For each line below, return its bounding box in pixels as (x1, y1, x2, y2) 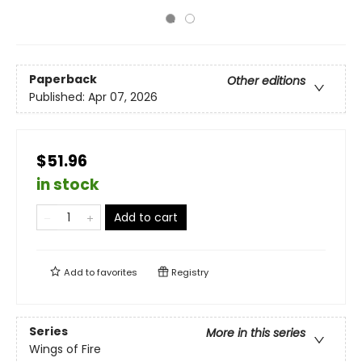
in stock (36, 174, 99, 196)
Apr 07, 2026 (88, 89, 158, 106)
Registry (169, 266, 208, 279)
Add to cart (114, 209, 178, 225)
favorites (97, 266, 137, 279)
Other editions (227, 73, 305, 90)
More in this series (206, 325, 305, 342)
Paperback (29, 71, 97, 88)
